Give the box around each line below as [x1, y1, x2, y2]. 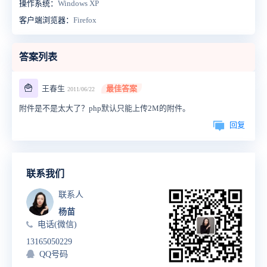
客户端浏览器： [19, 15, 73, 24]
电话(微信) [38, 220, 77, 229]
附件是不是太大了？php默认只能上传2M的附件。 [19, 104, 190, 113]
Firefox [73, 15, 97, 24]
